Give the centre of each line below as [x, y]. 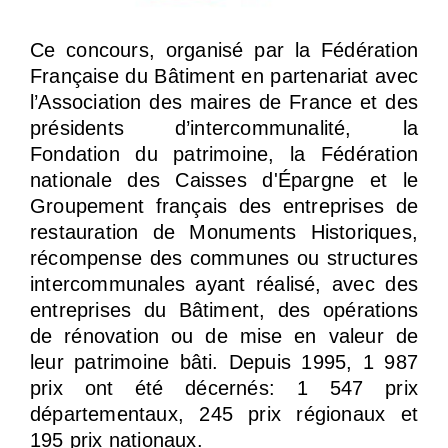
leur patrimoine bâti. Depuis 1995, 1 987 [224, 361]
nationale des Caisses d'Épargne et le [224, 179]
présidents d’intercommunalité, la [224, 127]
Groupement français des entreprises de [224, 205]
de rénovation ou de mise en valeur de [224, 335]
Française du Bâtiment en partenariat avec [224, 75]
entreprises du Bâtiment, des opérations [224, 309]
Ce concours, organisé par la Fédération [224, 49]
